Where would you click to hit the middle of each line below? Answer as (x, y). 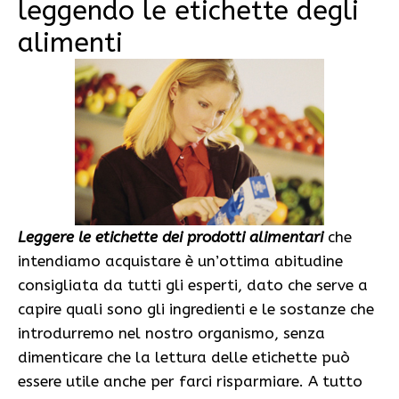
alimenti (70, 42)
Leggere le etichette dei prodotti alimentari (171, 236)
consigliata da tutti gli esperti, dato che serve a (193, 285)
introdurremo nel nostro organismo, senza (171, 333)
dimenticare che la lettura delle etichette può (184, 357)
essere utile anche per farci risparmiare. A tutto (190, 381)
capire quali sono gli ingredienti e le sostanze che (196, 309)
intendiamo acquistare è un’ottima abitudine (180, 261)
